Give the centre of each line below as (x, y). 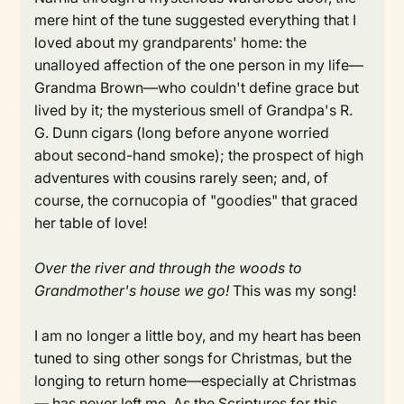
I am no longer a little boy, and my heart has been (198, 336)
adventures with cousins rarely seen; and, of (182, 178)
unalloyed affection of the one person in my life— (199, 65)
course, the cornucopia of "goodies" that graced (197, 201)
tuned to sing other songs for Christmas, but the (193, 358)
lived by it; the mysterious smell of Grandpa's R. (194, 110)
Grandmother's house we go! (132, 291)
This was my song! (293, 291)
